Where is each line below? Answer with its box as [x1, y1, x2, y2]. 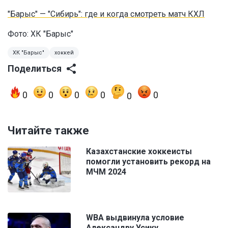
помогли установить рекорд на [86, 157, 211, 167]
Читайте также [8, 124, 89, 137]
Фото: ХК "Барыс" [8, 29, 75, 39]
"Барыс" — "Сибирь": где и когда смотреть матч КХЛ [8, 9, 205, 19]
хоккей [54, 49, 74, 56]
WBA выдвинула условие [86, 213, 184, 223]
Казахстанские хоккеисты [86, 147, 192, 157]
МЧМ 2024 [86, 167, 126, 177]
